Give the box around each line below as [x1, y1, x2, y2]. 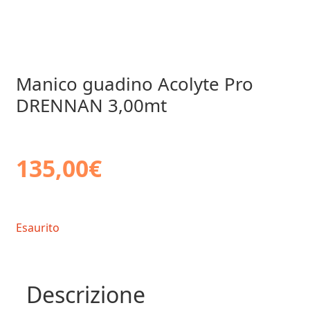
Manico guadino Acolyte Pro [15, 71, 253, 97]
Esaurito [15, 220, 60, 236]
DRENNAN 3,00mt [15, 93, 167, 118]
